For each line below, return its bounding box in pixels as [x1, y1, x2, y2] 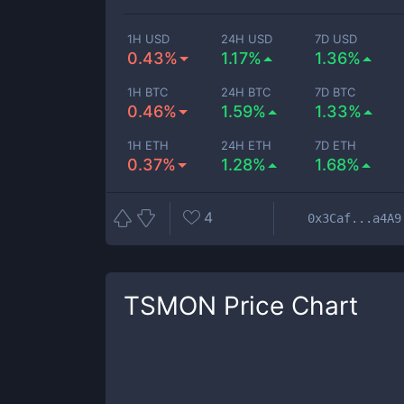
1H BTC [127, 85, 168, 99]
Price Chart [216, 290, 358, 321]
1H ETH [127, 138, 169, 152]
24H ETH [221, 138, 272, 152]
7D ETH [315, 138, 357, 152]
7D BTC [315, 85, 356, 99]
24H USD [221, 32, 273, 46]
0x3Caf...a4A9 [308, 210, 401, 225]
